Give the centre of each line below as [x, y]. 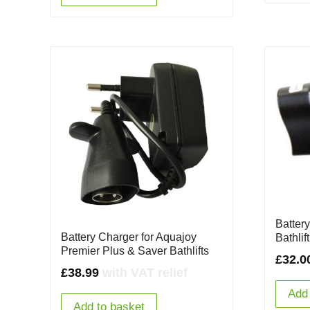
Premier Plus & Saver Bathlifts [135, 251]
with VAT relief [145, 273]
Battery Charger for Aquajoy [129, 237]
